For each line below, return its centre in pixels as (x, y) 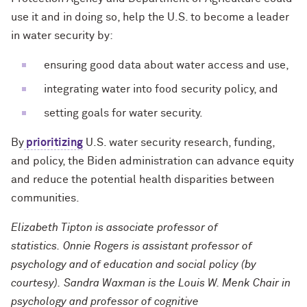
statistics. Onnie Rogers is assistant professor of (132, 246)
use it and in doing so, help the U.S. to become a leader (150, 17)
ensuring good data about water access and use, (164, 65)
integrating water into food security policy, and (158, 89)
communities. (45, 198)
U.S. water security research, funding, (179, 143)
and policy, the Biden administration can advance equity (152, 161)
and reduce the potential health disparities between (143, 180)
